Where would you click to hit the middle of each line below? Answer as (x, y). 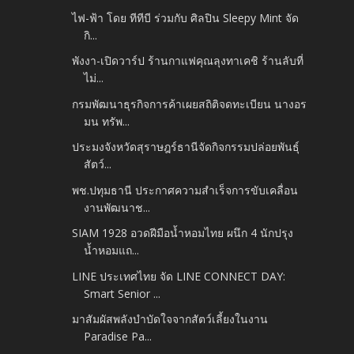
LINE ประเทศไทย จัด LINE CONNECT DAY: (179, 276)
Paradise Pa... (118, 337)
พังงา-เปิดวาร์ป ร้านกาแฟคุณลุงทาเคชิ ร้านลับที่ (188, 61)
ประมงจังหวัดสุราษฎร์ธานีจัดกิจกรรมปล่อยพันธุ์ (186, 147)
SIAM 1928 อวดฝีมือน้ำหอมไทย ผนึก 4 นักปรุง (183, 233)
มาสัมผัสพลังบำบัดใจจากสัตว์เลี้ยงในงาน (170, 319)
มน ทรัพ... (107, 121)
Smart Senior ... (122, 293)
